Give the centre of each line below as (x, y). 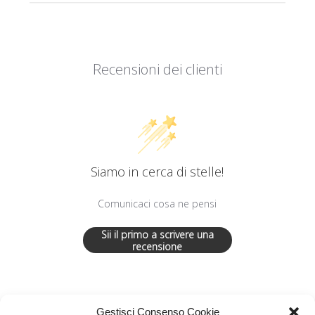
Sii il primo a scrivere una (157, 234)
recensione (157, 246)
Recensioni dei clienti (157, 70)
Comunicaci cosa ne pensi (157, 204)
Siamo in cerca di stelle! (157, 172)
